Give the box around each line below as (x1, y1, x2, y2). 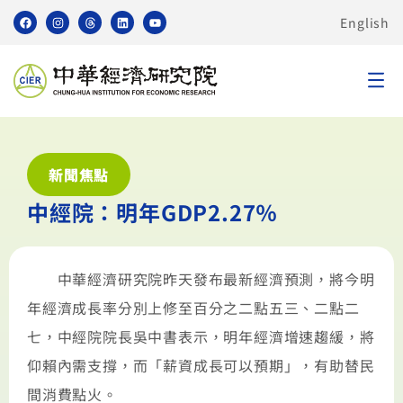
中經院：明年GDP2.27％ (27, 196, 279, 228)
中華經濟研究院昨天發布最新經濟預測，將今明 (27, 268, 375, 290)
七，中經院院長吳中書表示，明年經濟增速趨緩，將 (27, 326, 375, 347)
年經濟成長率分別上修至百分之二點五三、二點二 (27, 297, 360, 318)
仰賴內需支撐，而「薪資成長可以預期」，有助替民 (27, 354, 375, 376)
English (340, 13, 390, 31)
